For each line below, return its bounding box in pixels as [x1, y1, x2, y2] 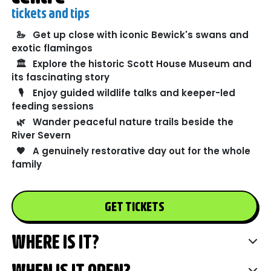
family [11, 158, 42, 171]
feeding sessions [11, 100, 94, 113]
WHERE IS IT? [11, 230, 100, 253]
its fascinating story [11, 71, 110, 84]
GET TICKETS [104, 198, 165, 214]
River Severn [11, 129, 71, 142]
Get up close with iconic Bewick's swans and [33, 28, 249, 42]
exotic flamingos [11, 42, 93, 55]
